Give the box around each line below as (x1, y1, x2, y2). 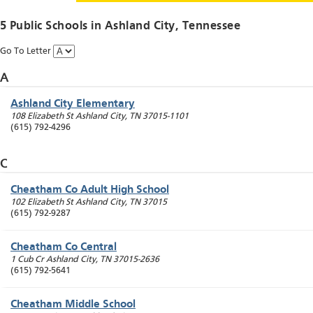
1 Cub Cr (10, 255, 44, 265)
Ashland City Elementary (10, 99, 135, 110)
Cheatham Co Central (10, 242, 117, 254)
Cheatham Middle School (10, 299, 136, 311)
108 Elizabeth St (10, 112, 73, 122)
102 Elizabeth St (10, 198, 73, 208)
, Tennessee (175, 20, 241, 33)
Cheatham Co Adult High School (10, 184, 169, 196)
